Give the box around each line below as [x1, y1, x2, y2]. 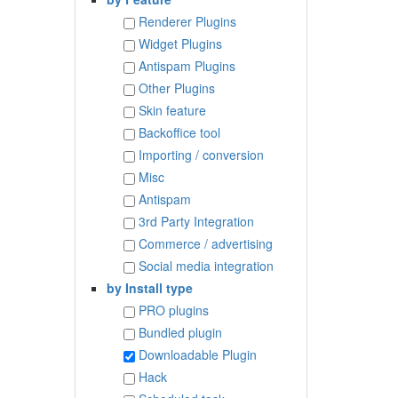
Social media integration [138, 256, 274, 275]
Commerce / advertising [138, 234, 273, 252]
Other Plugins [138, 78, 215, 97]
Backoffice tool [138, 123, 220, 141]
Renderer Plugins [138, 12, 236, 30]
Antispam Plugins [138, 56, 235, 75]
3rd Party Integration [138, 211, 254, 230]
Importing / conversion [138, 145, 264, 163]
